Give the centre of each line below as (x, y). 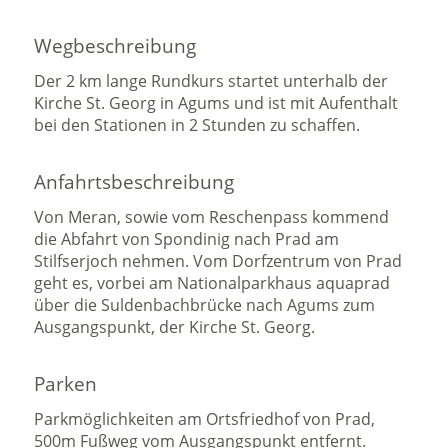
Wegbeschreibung (115, 46)
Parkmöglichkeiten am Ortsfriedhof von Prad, (205, 419)
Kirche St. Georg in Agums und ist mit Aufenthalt (216, 103)
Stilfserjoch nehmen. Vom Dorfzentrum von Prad (218, 261)
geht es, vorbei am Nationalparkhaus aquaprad (212, 283)
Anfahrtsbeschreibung (134, 182)
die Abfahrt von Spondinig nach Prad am (187, 239)
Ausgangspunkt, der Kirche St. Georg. (175, 327)
